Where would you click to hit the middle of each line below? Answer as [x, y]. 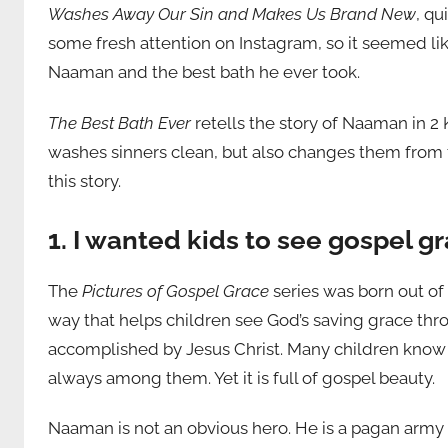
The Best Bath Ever [119, 122]
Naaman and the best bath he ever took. [204, 72]
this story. [84, 180]
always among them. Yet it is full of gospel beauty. [241, 378]
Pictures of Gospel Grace [175, 291]
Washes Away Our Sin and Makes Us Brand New [232, 14]
